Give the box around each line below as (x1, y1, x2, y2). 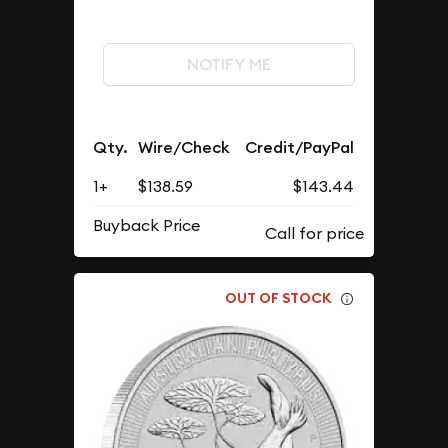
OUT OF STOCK (225, 288, 333, 307)
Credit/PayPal (245, 137, 355, 159)
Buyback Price (93, 215, 201, 236)
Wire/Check (138, 137, 231, 159)
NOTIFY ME (186, 53, 271, 75)
